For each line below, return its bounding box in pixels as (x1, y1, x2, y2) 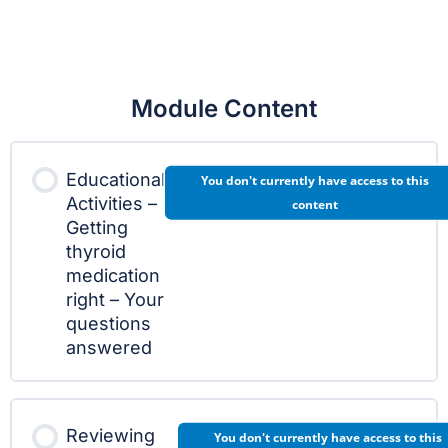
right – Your (66, 288, 164, 310)
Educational (66, 168, 165, 190)
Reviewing (66, 425, 155, 446)
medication (66, 264, 160, 286)
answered (66, 336, 152, 358)
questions (66, 312, 151, 334)
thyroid (66, 240, 126, 262)
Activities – (66, 192, 157, 214)
